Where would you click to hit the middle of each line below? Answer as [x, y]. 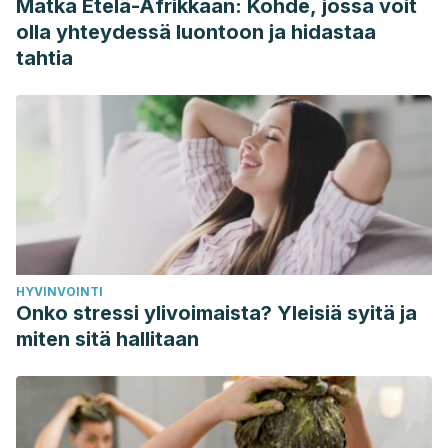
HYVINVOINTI [59, 291]
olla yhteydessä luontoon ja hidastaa [196, 32]
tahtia [44, 58]
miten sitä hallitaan [107, 339]
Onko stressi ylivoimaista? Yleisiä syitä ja [216, 313]
